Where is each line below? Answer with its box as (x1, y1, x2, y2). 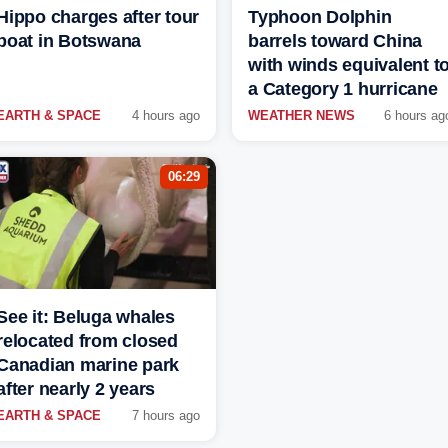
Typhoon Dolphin (248, 7, 392, 28)
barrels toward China (248, 31, 422, 52)
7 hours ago (132, 408, 200, 424)
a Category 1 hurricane (248, 79, 438, 100)
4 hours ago (132, 108, 200, 124)
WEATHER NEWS (248, 108, 355, 124)
